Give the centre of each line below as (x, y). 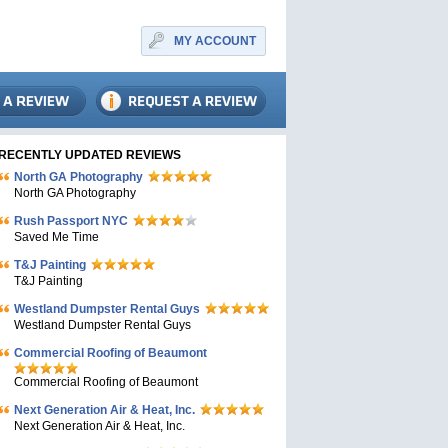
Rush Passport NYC (71, 221)
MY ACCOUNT (215, 41)
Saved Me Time (56, 237)
